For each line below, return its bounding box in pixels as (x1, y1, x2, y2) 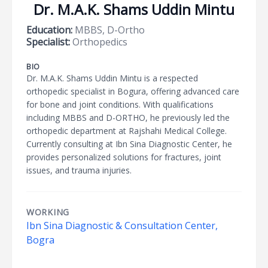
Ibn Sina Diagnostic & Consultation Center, (26, 219, 218, 232)
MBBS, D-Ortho (72, 23, 145, 36)
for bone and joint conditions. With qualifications (26, 99, 214, 110)
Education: (26, 23, 72, 36)
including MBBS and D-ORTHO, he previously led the (26, 112, 230, 123)
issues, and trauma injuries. (26, 165, 132, 176)
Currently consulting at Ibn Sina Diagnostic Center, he (26, 138, 232, 150)
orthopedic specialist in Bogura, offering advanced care (26, 86, 239, 97)
